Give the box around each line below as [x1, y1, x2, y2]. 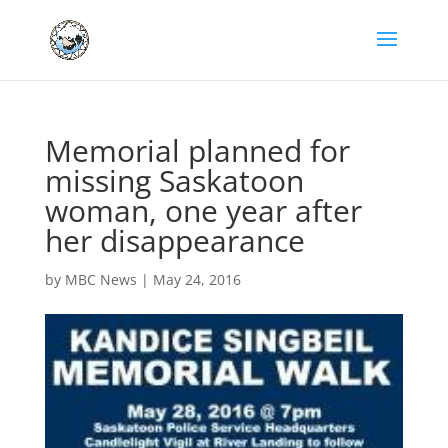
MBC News [64, 270, 137, 289]
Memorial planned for [44, 130, 350, 171]
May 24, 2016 [152, 270, 241, 289]
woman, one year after [44, 190, 362, 231]
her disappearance [44, 220, 305, 261]
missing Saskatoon [44, 160, 304, 201]
